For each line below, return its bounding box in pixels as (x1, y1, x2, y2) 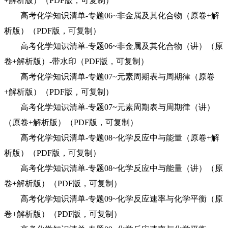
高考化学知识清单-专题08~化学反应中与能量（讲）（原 (4, 164, 223, 173)
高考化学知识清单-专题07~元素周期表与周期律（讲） (4, 103, 215, 111)
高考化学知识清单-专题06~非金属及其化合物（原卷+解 (4, 11, 219, 20)
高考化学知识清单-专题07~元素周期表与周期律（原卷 (4, 72, 215, 81)
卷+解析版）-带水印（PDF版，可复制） (4, 57, 149, 66)
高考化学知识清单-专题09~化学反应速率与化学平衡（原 (4, 194, 223, 203)
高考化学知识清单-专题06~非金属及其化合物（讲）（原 (4, 42, 223, 50)
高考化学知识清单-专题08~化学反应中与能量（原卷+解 (4, 133, 219, 142)
